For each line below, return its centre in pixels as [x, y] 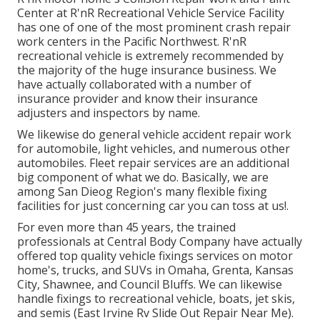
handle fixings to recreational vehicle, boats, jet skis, [156, 298]
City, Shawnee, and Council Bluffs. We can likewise [150, 284]
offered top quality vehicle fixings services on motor [155, 255]
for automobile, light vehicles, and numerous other [154, 148]
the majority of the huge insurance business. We [147, 70]
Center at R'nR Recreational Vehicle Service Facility [151, 12]
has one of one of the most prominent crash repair [154, 27]
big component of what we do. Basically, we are [143, 177]
